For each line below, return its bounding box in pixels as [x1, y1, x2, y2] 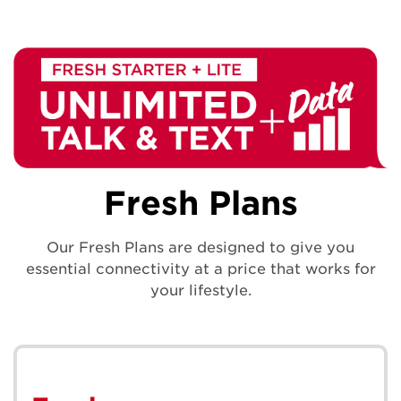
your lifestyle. [149, 281, 252, 299]
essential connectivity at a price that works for [25, 260, 376, 277]
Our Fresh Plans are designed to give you [47, 238, 354, 256]
